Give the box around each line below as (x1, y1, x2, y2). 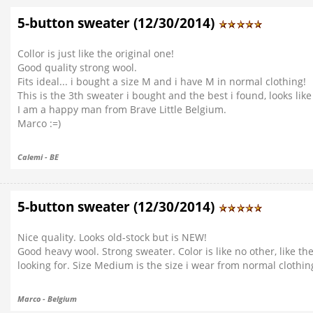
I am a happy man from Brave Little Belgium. (17, 103, 226, 116)
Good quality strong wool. (17, 61, 137, 74)
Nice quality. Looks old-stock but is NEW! (17, 231, 207, 244)
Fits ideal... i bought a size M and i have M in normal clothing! (17, 75, 306, 88)
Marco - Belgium (17, 293, 77, 304)
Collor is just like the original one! (17, 47, 174, 60)
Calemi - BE (17, 152, 59, 162)
